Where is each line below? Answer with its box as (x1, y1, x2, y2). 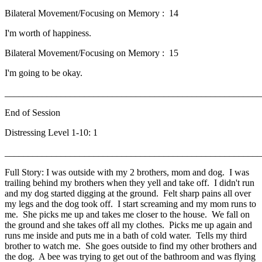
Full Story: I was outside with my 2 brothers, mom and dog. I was (5, 167, 249, 178)
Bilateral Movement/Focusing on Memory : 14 (5, 8, 178, 19)
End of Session (5, 108, 60, 118)
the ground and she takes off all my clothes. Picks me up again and (5, 220, 252, 230)
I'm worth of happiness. (5, 28, 94, 39)
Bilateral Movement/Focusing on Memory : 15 (5, 48, 178, 58)
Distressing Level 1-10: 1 (5, 127, 98, 138)
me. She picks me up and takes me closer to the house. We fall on (5, 209, 250, 220)
